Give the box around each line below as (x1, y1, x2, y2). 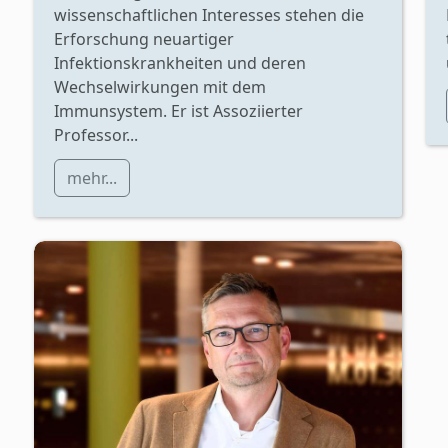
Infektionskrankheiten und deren (54, 51, 306, 74)
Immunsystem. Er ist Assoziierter (54, 99, 303, 122)
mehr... (67, 166, 117, 189)
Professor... (54, 123, 138, 146)
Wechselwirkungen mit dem (54, 75, 266, 98)
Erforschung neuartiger (54, 27, 234, 50)
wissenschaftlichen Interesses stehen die (54, 3, 364, 26)
